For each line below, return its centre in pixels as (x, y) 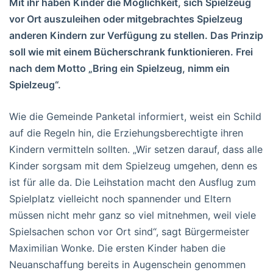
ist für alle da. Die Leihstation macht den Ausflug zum (133, 182)
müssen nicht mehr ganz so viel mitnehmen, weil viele (133, 215)
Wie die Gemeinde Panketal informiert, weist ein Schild (135, 116)
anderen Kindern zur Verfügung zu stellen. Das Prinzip (136, 35)
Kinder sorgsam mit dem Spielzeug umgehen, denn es (133, 165)
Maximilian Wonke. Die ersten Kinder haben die (117, 248)
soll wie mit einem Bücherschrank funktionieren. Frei (131, 51)
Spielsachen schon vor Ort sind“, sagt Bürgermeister (129, 231)
